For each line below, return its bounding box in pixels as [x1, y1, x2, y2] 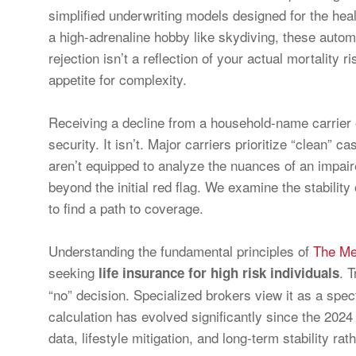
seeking [48, 262, 99, 282]
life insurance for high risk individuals [99, 263, 339, 282]
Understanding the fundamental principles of [48, 241, 313, 261]
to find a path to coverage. [48, 198, 203, 218]
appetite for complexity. [48, 69, 187, 89]
